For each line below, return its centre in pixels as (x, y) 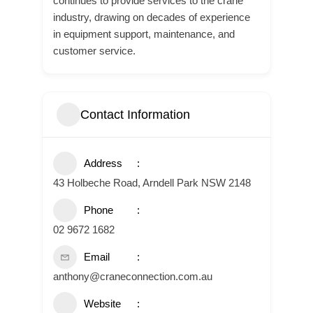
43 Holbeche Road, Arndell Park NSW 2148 (152, 183)
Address (103, 163)
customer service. (94, 51)
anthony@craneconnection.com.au (133, 276)
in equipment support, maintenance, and (144, 34)
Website (102, 304)
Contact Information (135, 114)
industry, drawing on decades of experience (152, 17)
